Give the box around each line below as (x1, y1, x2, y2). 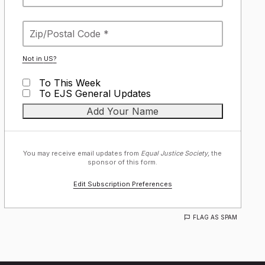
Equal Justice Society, (141, 149, 210, 157)
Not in (22, 54, 44, 63)
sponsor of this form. (88, 158, 158, 166)
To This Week (35, 77, 101, 89)
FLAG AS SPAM (193, 214, 237, 221)
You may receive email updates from (23, 149, 141, 157)
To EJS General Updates (35, 88, 151, 99)
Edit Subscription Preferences (73, 180, 172, 188)
